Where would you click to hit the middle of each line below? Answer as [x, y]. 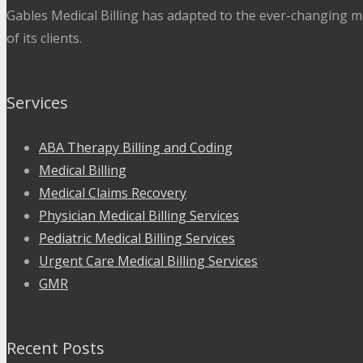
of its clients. [44, 38]
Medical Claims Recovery [113, 192]
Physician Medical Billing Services [139, 215]
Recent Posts [56, 348]
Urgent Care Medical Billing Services [148, 261]
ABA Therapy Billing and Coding [136, 147]
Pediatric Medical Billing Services [137, 238]
